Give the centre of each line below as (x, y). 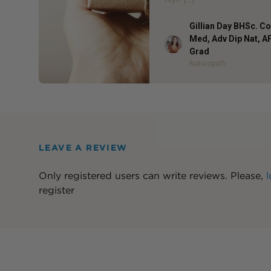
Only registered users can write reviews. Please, (152, 175)
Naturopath (208, 63)
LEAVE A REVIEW (83, 147)
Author (177, 41)
